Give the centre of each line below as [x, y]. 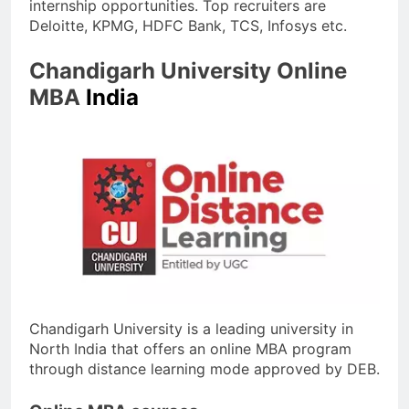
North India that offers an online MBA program [190, 349]
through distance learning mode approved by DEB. [204, 369]
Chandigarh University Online [188, 71]
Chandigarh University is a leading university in [191, 329]
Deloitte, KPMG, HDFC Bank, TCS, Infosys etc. [188, 26]
